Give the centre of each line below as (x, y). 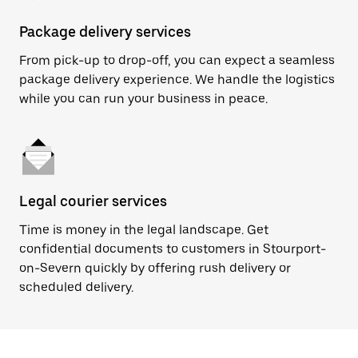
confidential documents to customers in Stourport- (173, 249)
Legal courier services (93, 201)
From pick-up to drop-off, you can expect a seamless (177, 60)
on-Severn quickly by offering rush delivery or (155, 268)
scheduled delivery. (76, 287)
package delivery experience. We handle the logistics (177, 80)
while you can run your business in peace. (143, 99)
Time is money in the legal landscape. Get (144, 230)
